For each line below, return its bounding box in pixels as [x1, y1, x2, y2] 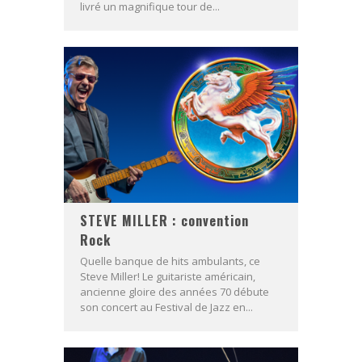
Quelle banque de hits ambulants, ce [80, 254, 260, 269]
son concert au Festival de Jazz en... [80, 300, 253, 315]
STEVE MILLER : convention [80, 211, 249, 231]
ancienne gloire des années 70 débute [80, 284, 269, 300]
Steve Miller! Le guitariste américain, [80, 269, 255, 284]
